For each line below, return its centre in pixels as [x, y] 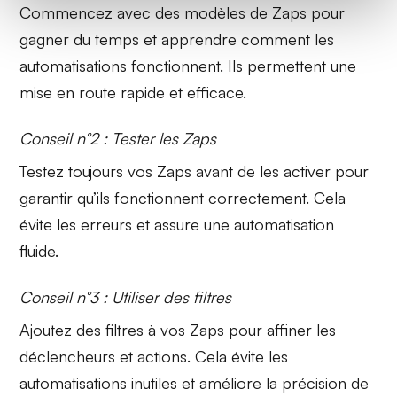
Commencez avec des [102, 13]
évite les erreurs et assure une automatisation [177, 225]
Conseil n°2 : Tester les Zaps [118, 139]
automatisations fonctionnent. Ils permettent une [188, 66]
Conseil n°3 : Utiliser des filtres [126, 297]
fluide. [39, 251]
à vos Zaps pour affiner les [240, 330]
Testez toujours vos [89, 171]
